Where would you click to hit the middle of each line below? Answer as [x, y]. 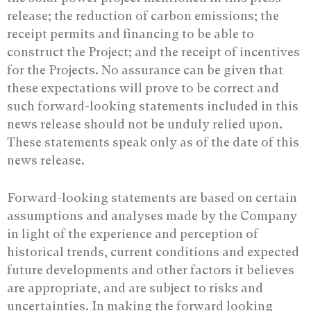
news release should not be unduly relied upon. [145, 124]
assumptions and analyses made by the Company [152, 215]
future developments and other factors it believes [151, 269]
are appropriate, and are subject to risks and [135, 287]
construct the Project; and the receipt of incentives [153, 51]
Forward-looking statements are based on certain [152, 197]
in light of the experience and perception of [133, 233]
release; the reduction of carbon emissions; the [143, 15]
